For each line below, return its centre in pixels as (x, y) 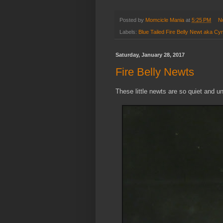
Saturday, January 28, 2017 (150, 55)
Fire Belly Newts (155, 72)
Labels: (129, 32)
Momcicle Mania (165, 20)
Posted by (132, 20)
